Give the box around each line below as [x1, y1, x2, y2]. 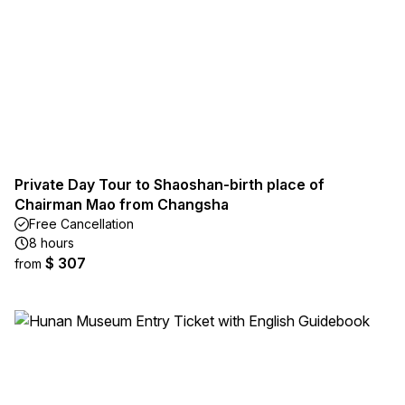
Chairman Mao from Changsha [14, 195, 229, 213]
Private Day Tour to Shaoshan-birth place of [14, 175, 325, 193]
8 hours [29, 235, 74, 250]
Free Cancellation [29, 216, 134, 231]
